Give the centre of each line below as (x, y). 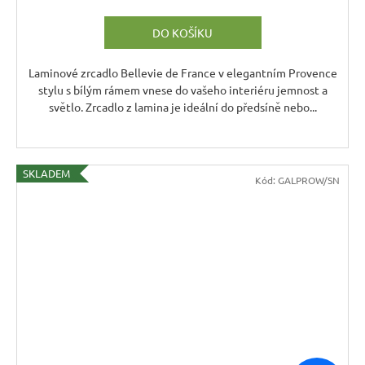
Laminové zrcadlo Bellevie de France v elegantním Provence (182, 72)
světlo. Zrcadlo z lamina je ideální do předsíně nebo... (182, 106)
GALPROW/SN (309, 180)
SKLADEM (46, 173)
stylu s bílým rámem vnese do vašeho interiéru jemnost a (182, 89)
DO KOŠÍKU (182, 32)
